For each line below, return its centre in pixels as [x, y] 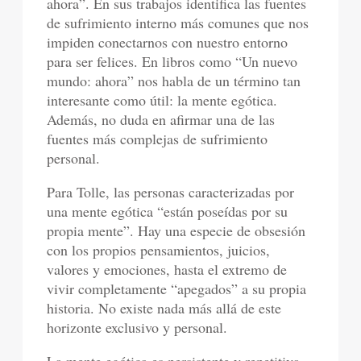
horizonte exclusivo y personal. [137, 327]
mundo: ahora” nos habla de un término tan [174, 80]
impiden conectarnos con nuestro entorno [168, 41]
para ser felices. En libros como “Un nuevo [172, 61]
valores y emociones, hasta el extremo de [167, 269]
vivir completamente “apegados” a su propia [177, 288]
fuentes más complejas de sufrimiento [158, 138]
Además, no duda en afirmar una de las [161, 119]
